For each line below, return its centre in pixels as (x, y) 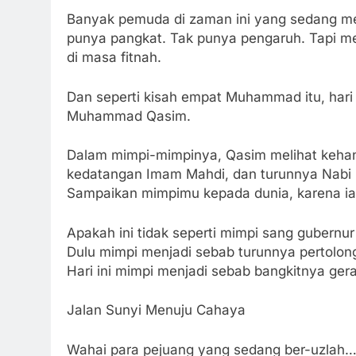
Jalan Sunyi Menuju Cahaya (156, 310)
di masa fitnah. (114, 58)
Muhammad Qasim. (129, 116)
